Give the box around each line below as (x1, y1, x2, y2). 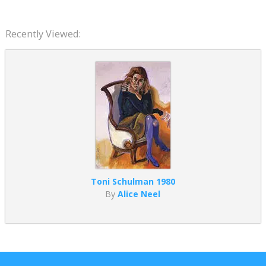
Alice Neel (118, 188, 161, 199)
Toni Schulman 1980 (90, 175, 175, 187)
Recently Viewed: (5, 27, 81, 40)
